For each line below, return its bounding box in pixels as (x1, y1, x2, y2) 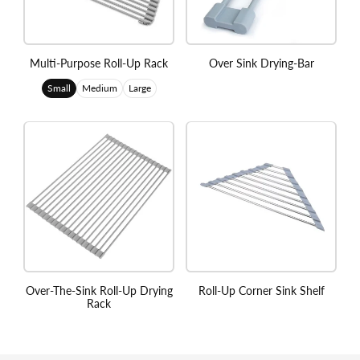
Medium (81, 81, 117, 94)
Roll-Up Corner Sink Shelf (198, 283, 325, 297)
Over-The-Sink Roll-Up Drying (25, 283, 173, 297)
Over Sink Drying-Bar (208, 55, 314, 70)
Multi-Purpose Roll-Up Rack (30, 55, 168, 70)
